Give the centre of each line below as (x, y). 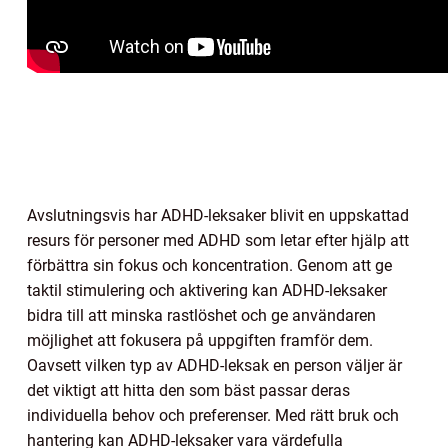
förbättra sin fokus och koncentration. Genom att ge (209, 265)
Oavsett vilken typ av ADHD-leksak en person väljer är (214, 365)
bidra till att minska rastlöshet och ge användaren (201, 315)
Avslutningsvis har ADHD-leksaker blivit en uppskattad (218, 215)
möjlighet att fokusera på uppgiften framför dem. (200, 340)
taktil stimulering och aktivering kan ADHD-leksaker (207, 290)
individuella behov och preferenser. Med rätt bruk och (213, 415)
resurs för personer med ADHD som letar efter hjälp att (218, 240)
